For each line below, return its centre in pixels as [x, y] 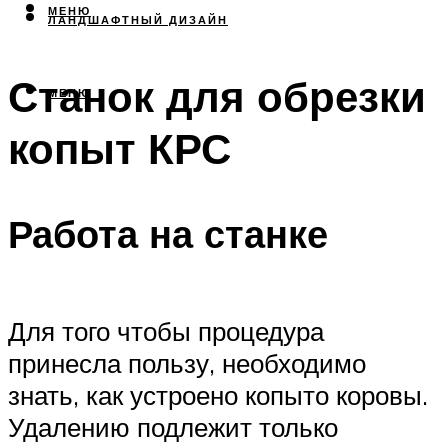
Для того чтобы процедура [166, 331]
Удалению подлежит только [173, 427]
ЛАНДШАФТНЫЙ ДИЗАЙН [138, 20]
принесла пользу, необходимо [187, 363]
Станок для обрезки [217, 96]
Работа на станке [168, 233]
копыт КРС [119, 148]
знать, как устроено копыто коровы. [218, 395]
